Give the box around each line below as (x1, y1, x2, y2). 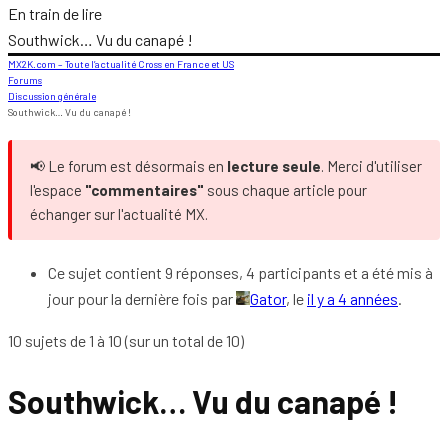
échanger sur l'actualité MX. (30, 205, 208, 223)
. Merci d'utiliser (321, 157, 422, 175)
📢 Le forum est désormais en (30, 157, 227, 175)
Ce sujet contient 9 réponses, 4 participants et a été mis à (48, 263, 433, 282)
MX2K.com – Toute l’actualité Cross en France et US (8, 58, 234, 70)
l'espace (30, 181, 85, 199)
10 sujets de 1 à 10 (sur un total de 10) (8, 331, 244, 350)
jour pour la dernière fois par (48, 289, 236, 308)
